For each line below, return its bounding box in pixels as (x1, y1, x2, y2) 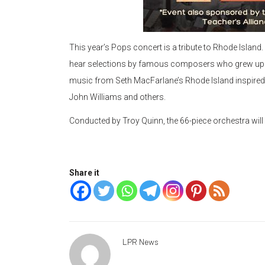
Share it (69, 168, 99, 178)
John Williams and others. (69, 92, 169, 102)
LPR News (122, 237, 159, 247)
